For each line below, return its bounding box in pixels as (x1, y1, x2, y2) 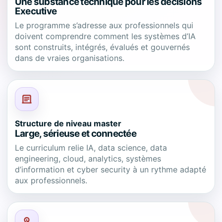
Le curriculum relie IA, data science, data (15, 143, 167, 153)
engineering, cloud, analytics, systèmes (15, 154, 161, 164)
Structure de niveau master (15, 118, 121, 128)
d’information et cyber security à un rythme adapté (15, 165, 206, 174)
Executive (15, 5, 57, 17)
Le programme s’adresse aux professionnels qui (15, 20, 193, 30)
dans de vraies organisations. (15, 53, 124, 63)
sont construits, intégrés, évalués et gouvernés (15, 42, 190, 52)
